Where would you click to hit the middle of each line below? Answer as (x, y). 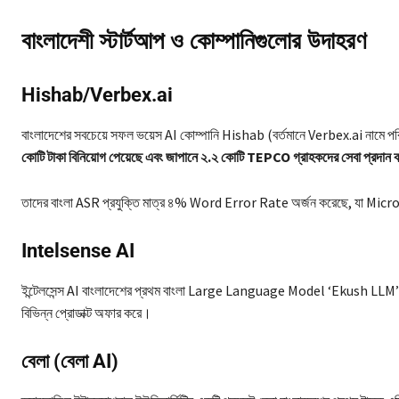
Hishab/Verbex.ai (97, 94)
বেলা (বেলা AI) (70, 361)
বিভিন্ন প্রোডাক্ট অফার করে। (86, 312)
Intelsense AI (78, 250)
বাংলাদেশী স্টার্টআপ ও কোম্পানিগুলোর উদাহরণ (194, 41)
